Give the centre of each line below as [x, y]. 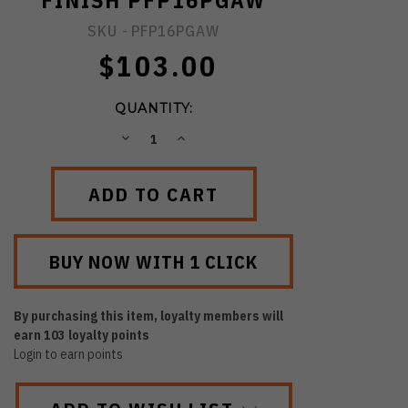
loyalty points [108, 336]
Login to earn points [69, 355]
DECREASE [160, 137]
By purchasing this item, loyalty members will [149, 316]
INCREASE [213, 137]
